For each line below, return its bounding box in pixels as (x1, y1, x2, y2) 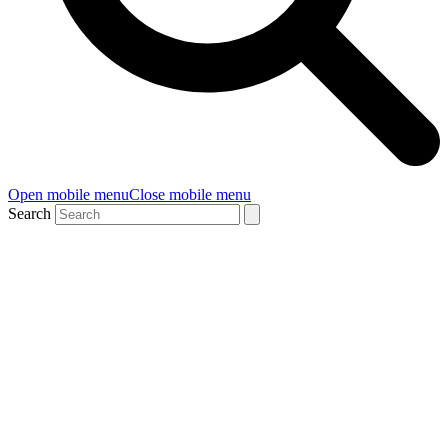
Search (8, 205, 51, 222)
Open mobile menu (8, 186, 129, 203)
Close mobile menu (129, 186, 251, 203)
